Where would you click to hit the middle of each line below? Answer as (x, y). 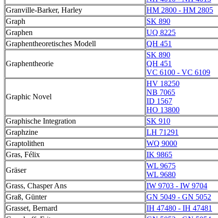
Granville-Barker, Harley (44, 10)
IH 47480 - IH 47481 (179, 208)
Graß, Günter (26, 197)
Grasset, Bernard (32, 208)
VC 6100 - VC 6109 (178, 72)
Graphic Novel (29, 97)
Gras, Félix (23, 154)
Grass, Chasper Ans (36, 186)
